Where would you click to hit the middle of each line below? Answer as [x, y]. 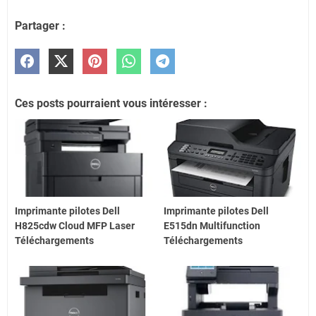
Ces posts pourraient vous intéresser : [111, 103]
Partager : [40, 25]
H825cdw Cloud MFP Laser [75, 225]
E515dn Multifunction [212, 225]
